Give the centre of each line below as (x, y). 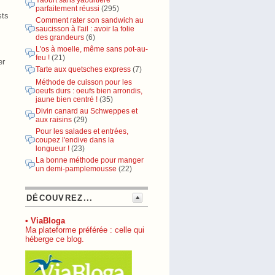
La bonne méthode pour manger (90, 160)
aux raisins (54, 120)
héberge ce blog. (55, 239)
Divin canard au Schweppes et (87, 111)
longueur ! (53, 149)
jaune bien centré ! (67, 99)
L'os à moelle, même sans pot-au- (92, 49)
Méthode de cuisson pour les (84, 82)
